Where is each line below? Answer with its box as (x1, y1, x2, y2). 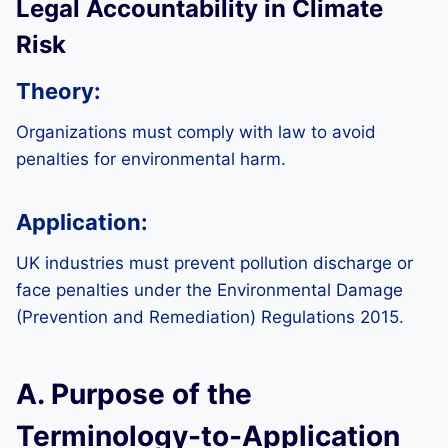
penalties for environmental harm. (16, 149, 286, 169)
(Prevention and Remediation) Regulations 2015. (16, 307, 404, 327)
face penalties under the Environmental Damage (16, 280, 403, 300)
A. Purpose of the (16, 377, 252, 411)
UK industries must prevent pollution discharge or (16, 253, 413, 273)
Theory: (16, 78, 101, 104)
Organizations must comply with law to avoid (16, 122, 376, 142)
